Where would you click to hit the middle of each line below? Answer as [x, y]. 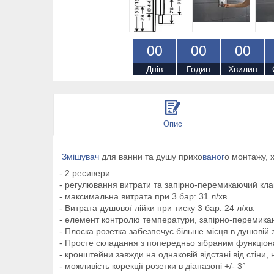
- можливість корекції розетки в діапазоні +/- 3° [153, 266]
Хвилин [243, 69]
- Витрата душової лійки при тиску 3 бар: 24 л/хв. [157, 208]
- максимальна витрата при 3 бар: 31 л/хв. [144, 196]
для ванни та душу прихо [151, 156]
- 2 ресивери [85, 173]
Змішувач [79, 156]
